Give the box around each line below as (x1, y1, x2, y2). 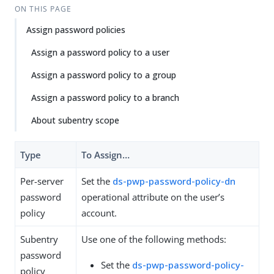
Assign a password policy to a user (31, 46, 169, 58)
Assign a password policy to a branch (31, 92, 179, 103)
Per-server (20, 175, 64, 187)
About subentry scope (31, 114, 119, 126)
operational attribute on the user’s (81, 191, 224, 203)
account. (81, 207, 117, 219)
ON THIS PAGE (14, 4, 72, 14)
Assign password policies (26, 24, 125, 35)
